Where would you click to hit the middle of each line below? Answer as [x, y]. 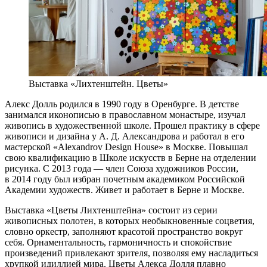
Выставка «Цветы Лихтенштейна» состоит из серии [111, 210]
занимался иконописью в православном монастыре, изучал [125, 114]
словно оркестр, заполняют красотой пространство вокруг [124, 231]
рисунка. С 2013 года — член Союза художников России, [122, 168]
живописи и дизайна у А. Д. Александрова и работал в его [125, 136]
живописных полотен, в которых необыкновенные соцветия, [130, 221]
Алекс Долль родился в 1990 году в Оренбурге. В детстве [122, 104]
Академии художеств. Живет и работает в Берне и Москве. [125, 190]
